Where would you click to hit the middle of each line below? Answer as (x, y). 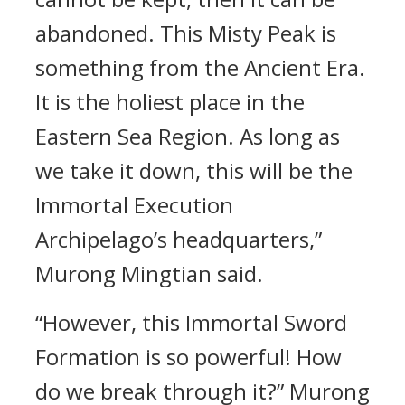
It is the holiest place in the (170, 102)
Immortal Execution (134, 205)
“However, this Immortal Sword (191, 322)
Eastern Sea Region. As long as (188, 136)
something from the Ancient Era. (200, 67)
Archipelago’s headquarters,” (179, 239)
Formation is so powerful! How (188, 357)
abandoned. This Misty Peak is (186, 33)
